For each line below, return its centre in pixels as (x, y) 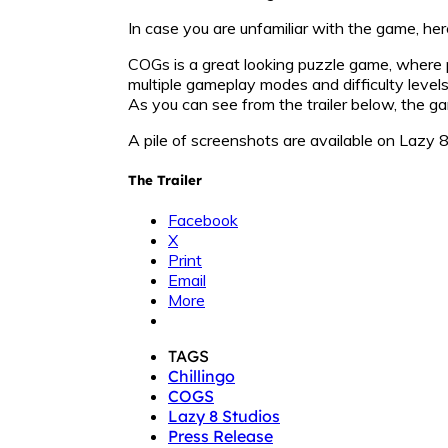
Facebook (203, 220)
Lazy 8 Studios (224, 416)
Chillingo (201, 376)
